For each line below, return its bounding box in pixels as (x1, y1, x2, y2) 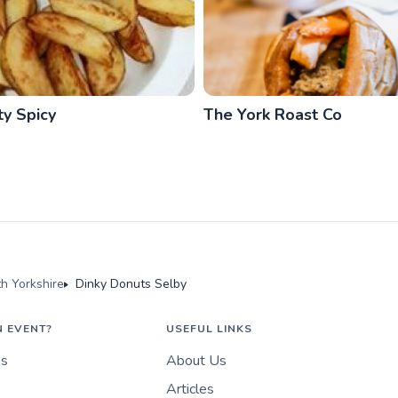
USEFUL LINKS (165, 322, 252, 337)
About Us (165, 351, 227, 371)
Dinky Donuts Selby (76, 275, 187, 293)
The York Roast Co (203, 104, 342, 126)
